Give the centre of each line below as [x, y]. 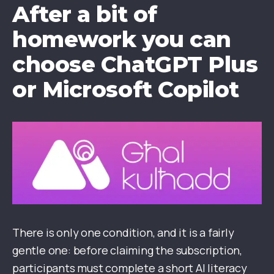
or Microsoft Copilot [126, 90]
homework [77, 39]
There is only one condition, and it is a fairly [123, 233]
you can [186, 39]
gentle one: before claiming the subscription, [127, 250]
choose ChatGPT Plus [135, 65]
